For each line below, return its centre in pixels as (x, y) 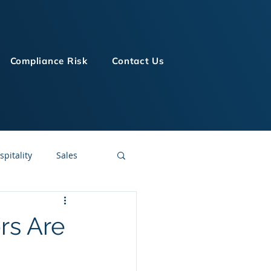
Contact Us (138, 61)
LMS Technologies (59, 203)
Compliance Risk (49, 61)
